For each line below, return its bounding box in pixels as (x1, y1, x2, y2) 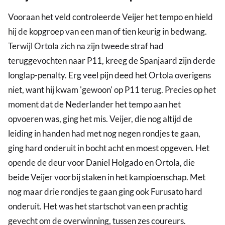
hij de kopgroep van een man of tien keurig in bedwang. (8, 26, 207, 37)
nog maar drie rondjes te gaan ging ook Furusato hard (8, 186, 202, 197)
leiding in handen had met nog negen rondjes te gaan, (8, 128, 200, 139)
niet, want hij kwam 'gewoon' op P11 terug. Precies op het (8, 84, 216, 95)
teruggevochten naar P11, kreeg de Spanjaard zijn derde (8, 55, 215, 66)
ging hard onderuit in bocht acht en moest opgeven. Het (8, 143, 209, 154)
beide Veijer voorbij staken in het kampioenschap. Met (8, 172, 205, 183)
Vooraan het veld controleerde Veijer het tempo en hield (8, 12, 213, 23)
